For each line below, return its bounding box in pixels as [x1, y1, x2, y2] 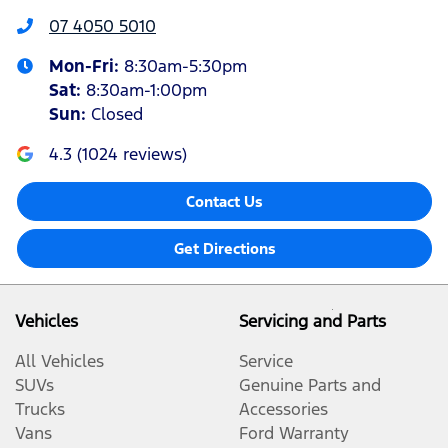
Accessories [239, 398, 328, 421]
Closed [91, 103, 143, 126]
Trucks [15, 398, 65, 421]
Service [239, 350, 293, 373]
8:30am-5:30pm [124, 55, 247, 78]
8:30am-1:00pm [86, 79, 207, 102]
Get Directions [173, 239, 276, 259]
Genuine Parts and [239, 374, 381, 397]
